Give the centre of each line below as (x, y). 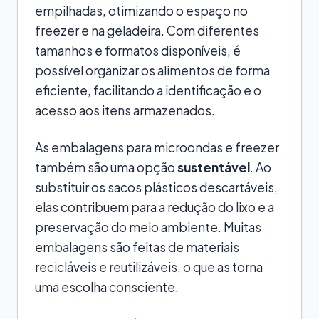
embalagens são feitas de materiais (137, 247)
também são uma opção (106, 167)
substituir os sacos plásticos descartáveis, (156, 187)
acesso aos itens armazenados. (125, 110)
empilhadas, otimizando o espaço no (141, 10)
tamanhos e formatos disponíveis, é (138, 50)
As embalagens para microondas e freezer (157, 147)
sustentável (214, 167)
